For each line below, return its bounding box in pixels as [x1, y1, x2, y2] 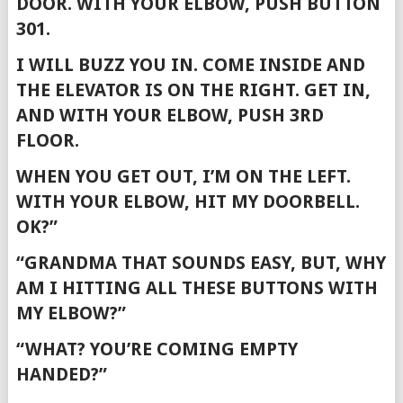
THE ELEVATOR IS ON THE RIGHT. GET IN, [15, 79, 371, 101]
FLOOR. [15, 130, 79, 151]
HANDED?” [15, 363, 107, 385]
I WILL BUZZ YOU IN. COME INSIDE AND [15, 54, 365, 76]
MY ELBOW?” [15, 302, 126, 324]
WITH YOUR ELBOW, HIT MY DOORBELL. [15, 191, 360, 212]
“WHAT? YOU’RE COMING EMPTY [15, 338, 298, 360]
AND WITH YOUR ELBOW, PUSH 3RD [15, 104, 324, 126]
